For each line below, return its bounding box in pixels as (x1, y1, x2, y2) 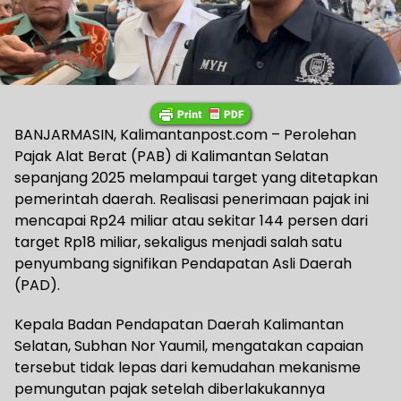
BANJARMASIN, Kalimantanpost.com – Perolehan (14, 124, 356, 146)
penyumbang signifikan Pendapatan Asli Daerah (14, 253, 352, 275)
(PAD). (14, 275, 60, 296)
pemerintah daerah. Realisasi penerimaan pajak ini (14, 189, 369, 210)
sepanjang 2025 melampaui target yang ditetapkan (14, 167, 378, 189)
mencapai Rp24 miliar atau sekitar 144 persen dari (14, 210, 368, 232)
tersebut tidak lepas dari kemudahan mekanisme (14, 357, 361, 379)
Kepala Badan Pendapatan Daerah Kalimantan (14, 314, 344, 336)
